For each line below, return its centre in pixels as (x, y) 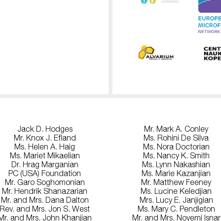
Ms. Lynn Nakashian (176, 165)
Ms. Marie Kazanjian (176, 173)
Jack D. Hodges (45, 129)
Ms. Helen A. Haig (45, 147)
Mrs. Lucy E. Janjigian (176, 200)
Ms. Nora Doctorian (176, 147)
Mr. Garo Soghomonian (45, 182)
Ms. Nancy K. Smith (176, 156)
